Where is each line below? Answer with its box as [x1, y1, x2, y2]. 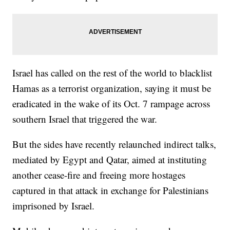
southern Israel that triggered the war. [12, 112, 158, 126]
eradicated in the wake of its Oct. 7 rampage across [12, 97, 210, 110]
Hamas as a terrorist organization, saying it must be [12, 82, 212, 95]
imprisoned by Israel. [12, 199, 95, 213]
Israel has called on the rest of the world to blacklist [12, 66, 213, 80]
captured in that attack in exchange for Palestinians [12, 184, 209, 197]
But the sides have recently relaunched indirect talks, [12, 138, 217, 151]
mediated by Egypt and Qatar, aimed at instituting [12, 153, 207, 166]
